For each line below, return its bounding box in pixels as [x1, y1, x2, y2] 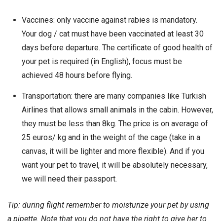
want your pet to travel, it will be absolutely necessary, [21, 160, 208, 170]
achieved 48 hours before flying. [21, 70, 132, 80]
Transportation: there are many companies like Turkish [21, 91, 206, 101]
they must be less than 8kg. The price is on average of [21, 118, 208, 128]
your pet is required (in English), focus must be [21, 56, 182, 66]
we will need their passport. [21, 174, 117, 184]
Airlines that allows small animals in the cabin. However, [21, 105, 213, 114]
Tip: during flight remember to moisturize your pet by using [7, 200, 209, 210]
